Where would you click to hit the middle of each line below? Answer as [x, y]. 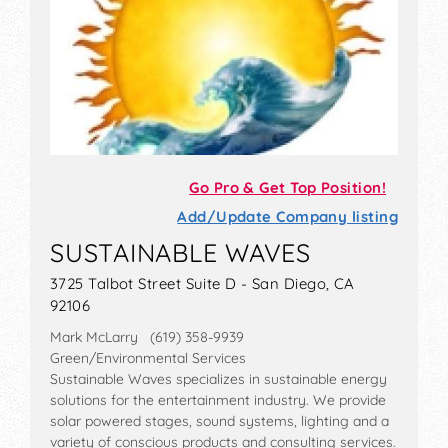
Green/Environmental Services [148, 358]
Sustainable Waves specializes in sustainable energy [218, 379]
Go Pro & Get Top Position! [287, 188]
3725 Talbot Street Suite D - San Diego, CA [202, 284]
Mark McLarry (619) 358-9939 [147, 337]
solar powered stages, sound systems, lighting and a [219, 421]
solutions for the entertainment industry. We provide [218, 400]
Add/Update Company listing [287, 217]
